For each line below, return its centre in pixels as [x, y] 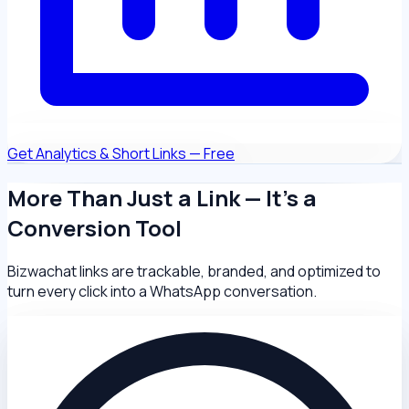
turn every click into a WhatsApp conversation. [162, 292]
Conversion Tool [94, 228]
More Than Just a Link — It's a [162, 198]
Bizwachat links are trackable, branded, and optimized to [194, 272]
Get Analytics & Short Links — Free [121, 154]
